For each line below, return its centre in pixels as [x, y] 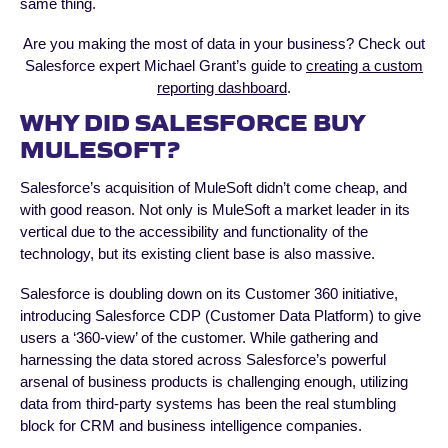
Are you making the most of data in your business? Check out [224, 44]
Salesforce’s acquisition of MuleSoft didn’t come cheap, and [213, 188]
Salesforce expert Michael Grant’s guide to [165, 66]
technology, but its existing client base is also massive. [197, 254]
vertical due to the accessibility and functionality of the [194, 232]
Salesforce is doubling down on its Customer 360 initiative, [209, 294]
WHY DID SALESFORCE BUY [192, 120]
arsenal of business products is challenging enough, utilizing [214, 382]
